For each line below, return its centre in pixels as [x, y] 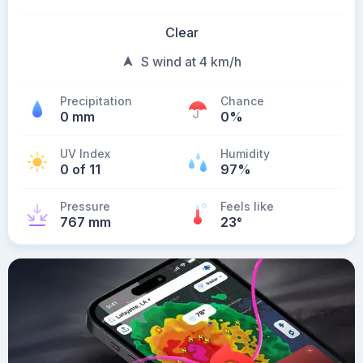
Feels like [247, 206]
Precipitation [96, 101]
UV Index [85, 154]
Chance [242, 101]
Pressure [85, 206]
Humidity [245, 154]
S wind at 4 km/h [191, 62]
